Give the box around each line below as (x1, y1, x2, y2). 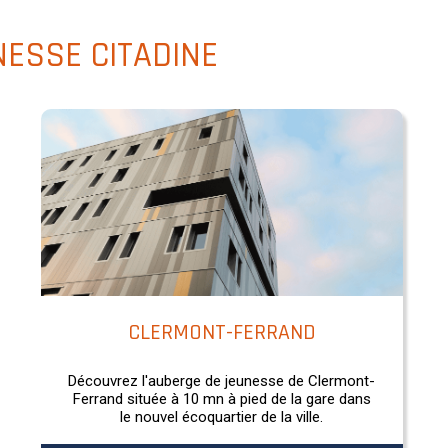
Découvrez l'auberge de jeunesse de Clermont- (68, 371, 376, 390)
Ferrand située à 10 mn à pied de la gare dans (72, 389, 371, 408)
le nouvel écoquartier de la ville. (120, 407, 324, 426)
